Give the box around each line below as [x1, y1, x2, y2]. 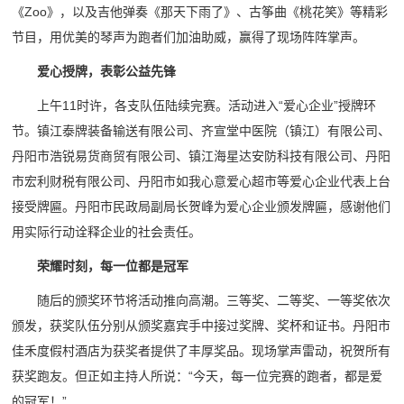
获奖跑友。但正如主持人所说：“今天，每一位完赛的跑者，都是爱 [12, 369, 383, 384]
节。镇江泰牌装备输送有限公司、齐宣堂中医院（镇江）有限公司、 [12, 124, 391, 139]
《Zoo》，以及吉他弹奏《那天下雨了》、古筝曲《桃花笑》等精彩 [12, 5, 389, 20]
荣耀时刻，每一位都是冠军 [37, 259, 189, 274]
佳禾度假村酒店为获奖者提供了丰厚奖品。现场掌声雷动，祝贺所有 [12, 344, 391, 359]
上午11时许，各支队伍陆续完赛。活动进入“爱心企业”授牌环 [37, 98, 377, 114]
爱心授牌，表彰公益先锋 [37, 64, 177, 79]
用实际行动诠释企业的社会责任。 [12, 225, 202, 240]
